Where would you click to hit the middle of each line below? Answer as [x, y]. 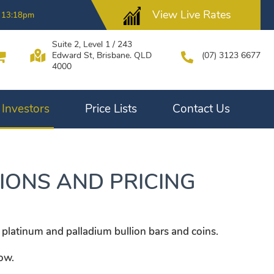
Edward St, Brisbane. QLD [102, 55]
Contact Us [201, 109]
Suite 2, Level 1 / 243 [92, 44]
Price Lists [111, 109]
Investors [26, 109]
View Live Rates [192, 15]
